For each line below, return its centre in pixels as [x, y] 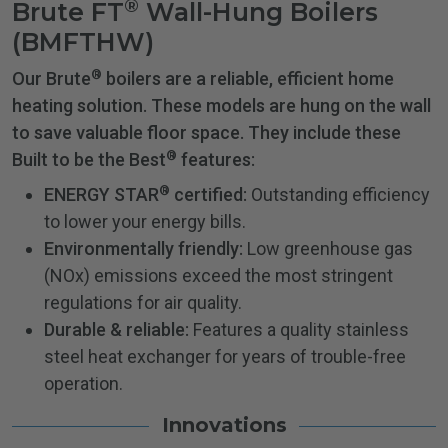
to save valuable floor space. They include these [206, 133]
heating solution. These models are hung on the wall [221, 106]
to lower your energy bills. [145, 222]
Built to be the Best [89, 160]
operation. [83, 384]
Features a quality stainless [299, 330]
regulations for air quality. [143, 303]
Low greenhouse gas [328, 249]
